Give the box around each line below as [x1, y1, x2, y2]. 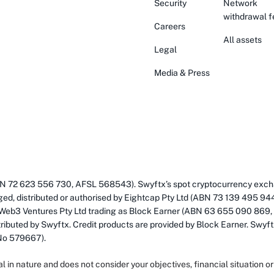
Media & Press [154, 68, 210, 78]
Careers [154, 21, 185, 31]
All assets [223, 35, 262, 45]
